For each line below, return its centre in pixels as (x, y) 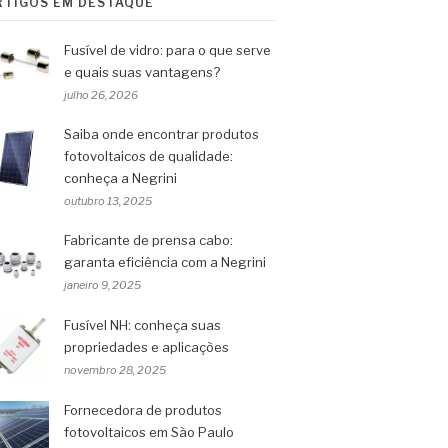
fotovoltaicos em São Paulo (149, 432)
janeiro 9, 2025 (102, 285)
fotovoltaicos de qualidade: (148, 156)
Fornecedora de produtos (143, 410)
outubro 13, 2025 (108, 201)
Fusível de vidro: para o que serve (167, 50)
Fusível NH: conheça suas (142, 325)
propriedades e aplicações (146, 347)
